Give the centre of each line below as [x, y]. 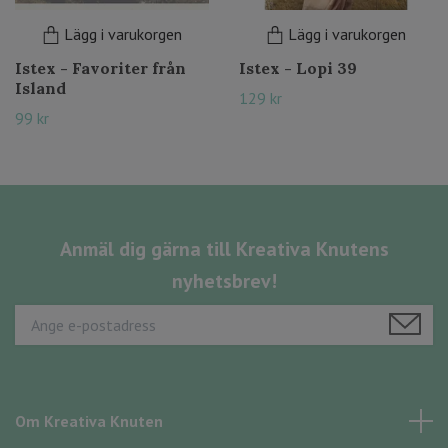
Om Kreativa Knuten [89, 420]
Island [40, 88]
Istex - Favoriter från [100, 68]
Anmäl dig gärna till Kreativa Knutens [224, 249]
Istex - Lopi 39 [298, 68]
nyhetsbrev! [224, 281]
